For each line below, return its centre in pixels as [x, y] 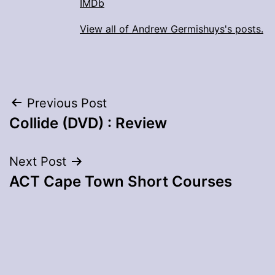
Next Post [38, 161]
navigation [62, 134]
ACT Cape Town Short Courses [121, 181]
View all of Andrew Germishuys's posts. [172, 29]
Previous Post [67, 103]
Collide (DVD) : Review [88, 123]
